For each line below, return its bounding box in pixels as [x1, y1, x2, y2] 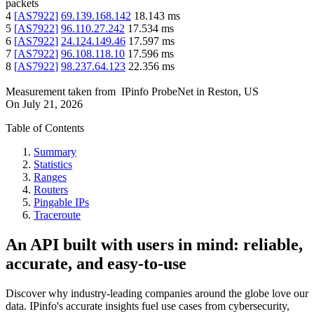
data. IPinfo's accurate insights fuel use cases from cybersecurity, [6, 300, 289, 312]
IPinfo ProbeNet [121, 86, 196, 98]
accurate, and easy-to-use [6, 254, 186, 273]
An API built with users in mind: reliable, [6, 235, 303, 254]
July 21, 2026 [22, 98, 83, 111]
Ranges [34, 171, 67, 184]
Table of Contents [6, 122, 84, 135]
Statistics [34, 158, 72, 171]
